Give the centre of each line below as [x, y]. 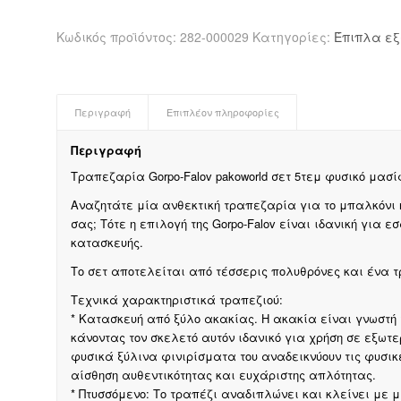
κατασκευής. [107, 243]
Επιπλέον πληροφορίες [222, 113]
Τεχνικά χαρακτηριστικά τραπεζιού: [176, 300]
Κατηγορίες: [293, 37]
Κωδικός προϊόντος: [118, 37]
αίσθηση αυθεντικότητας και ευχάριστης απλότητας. [223, 375]
